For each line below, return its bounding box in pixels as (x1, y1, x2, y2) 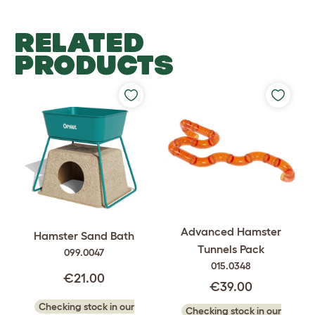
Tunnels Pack (197, 243, 265, 255)
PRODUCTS (14, 49, 174, 80)
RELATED (14, 27, 144, 58)
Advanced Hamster (181, 225, 281, 238)
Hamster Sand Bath (34, 229, 134, 243)
